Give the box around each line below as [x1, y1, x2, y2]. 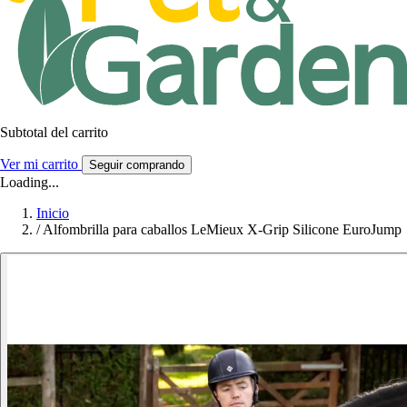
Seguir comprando [89, 157, 184, 172]
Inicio [36, 204, 69, 221]
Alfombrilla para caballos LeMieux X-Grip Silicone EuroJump [43, 221, 402, 237]
